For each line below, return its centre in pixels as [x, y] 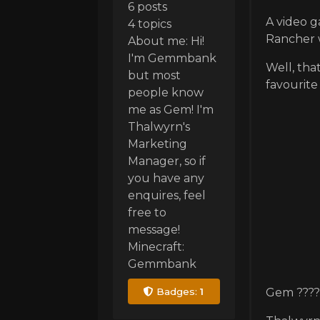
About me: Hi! [166, 41]
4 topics [150, 24]
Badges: [177, 291]
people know [166, 92]
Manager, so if [167, 161]
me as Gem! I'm [171, 109]
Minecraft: [156, 246]
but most [154, 75]
